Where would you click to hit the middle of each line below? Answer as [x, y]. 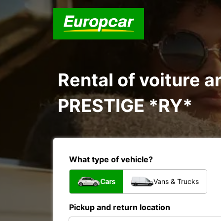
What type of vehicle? [111, 159]
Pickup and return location [120, 207]
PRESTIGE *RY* [125, 106]
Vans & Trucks [176, 181]
